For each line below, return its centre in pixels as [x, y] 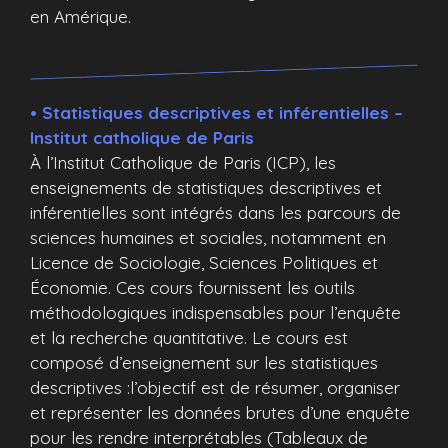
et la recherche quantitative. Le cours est [189, 337]
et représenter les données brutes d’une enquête [220, 412]
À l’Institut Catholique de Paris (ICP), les [183, 162]
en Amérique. [80, 16]
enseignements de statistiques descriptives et [206, 187]
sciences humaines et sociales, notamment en [208, 237]
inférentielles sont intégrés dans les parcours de [215, 212]
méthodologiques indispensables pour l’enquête [215, 312]
